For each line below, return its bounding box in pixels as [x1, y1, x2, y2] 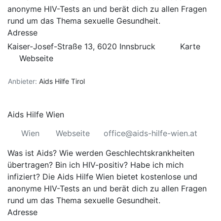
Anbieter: [8, 77, 37, 85]
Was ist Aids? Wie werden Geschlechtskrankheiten [7, 148, 194, 158]
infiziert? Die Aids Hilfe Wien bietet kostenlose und [7, 172, 197, 182]
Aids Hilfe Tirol [39, 77, 85, 85]
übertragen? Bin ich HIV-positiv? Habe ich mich [7, 160, 184, 170]
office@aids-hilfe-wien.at [104, 128, 197, 138]
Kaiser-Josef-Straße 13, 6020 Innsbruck [7, 41, 158, 51]
